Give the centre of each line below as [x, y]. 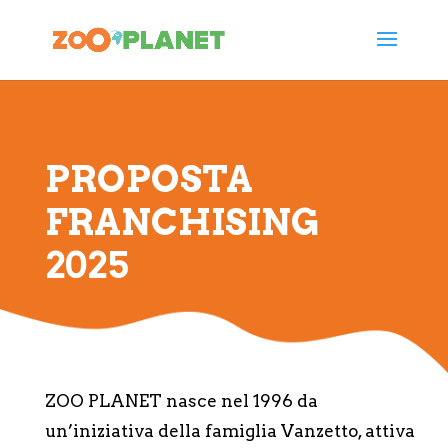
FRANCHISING [181, 222]
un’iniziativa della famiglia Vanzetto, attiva [229, 430]
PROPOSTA [148, 179]
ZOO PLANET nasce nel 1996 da [181, 400]
